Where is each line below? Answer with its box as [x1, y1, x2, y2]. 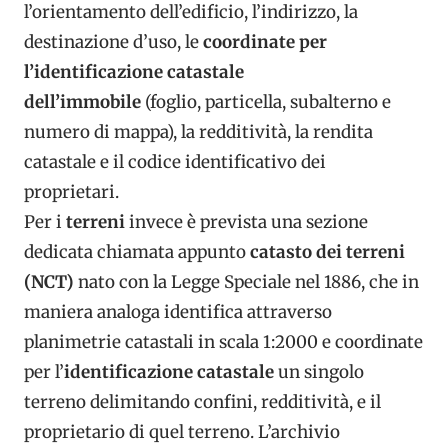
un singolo [274, 361, 364, 383]
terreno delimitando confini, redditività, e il [24, 391, 381, 413]
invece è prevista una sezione [125, 211, 368, 233]
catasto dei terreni [250, 241, 405, 263]
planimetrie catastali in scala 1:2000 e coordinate [24, 331, 423, 353]
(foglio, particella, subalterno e [141, 91, 391, 113]
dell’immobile [24, 91, 141, 113]
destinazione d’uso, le [24, 31, 199, 53]
